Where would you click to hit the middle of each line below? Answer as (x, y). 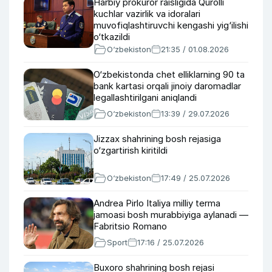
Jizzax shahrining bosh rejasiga (157, 139)
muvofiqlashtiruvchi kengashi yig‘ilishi (171, 25)
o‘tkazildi (112, 37)
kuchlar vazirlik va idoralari (147, 14)
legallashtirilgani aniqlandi (145, 97)
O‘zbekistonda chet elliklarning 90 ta (169, 74)
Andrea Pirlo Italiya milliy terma (157, 203)
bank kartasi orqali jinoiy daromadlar (167, 86)
